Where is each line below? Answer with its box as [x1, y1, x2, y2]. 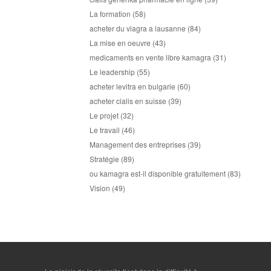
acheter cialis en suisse [90, 96, 166, 106]
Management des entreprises [90, 139, 186, 149]
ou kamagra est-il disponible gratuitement [90, 168, 226, 178]
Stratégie [90, 154, 119, 164]
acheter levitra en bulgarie [90, 81, 175, 91]
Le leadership [90, 67, 135, 77]
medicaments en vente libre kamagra [90, 52, 211, 62]
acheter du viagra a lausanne [90, 23, 186, 33]
